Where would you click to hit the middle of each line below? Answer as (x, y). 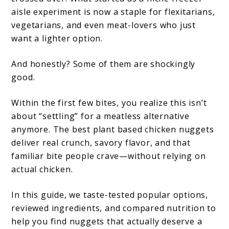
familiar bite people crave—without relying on (109, 156)
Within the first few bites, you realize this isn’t (109, 103)
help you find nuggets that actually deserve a (107, 222)
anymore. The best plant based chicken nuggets (113, 130)
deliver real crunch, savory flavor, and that (101, 143)
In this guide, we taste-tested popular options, (110, 195)
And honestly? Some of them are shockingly (104, 64)
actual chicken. (42, 169)
